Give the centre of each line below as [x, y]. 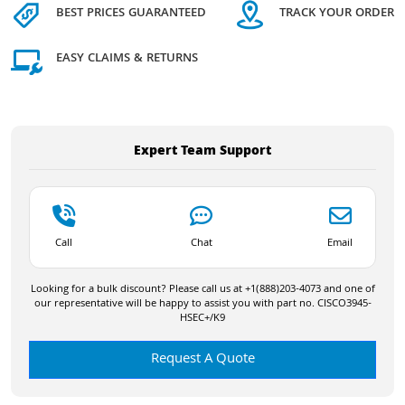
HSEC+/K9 [202, 318]
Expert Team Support [202, 151]
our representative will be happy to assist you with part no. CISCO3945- [202, 304]
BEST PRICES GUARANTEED [131, 14]
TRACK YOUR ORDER [337, 14]
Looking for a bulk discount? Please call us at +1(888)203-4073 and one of [202, 289]
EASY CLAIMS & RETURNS [127, 59]
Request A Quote [202, 359]
